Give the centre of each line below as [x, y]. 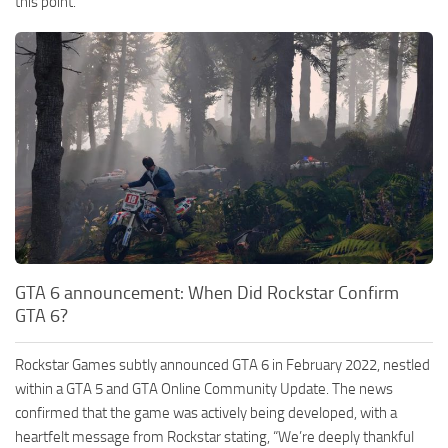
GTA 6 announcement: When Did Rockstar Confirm [207, 293]
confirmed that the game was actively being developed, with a [206, 413]
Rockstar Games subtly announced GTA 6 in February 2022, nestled [222, 365]
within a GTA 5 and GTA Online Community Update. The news [204, 389]
